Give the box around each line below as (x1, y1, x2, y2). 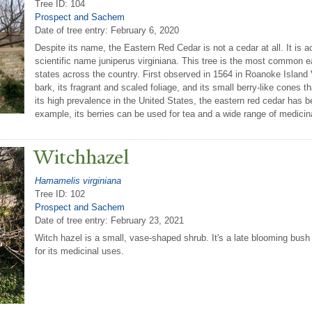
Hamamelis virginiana (35, 175, 121, 186)
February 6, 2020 (111, 24, 179, 36)
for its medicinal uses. (35, 246, 124, 257)
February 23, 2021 (111, 214, 184, 226)
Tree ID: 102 (35, 188, 85, 199)
